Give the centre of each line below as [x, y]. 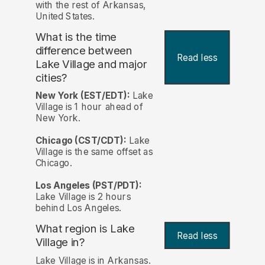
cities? [51, 78]
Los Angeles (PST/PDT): [88, 186]
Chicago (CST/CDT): [81, 141]
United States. [65, 17]
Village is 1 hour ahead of [89, 107]
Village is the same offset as [94, 152]
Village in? [60, 243]
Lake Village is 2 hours [83, 197]
